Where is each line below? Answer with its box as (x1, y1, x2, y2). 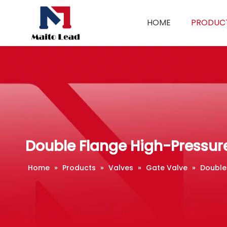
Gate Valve (146, 163, 187, 173)
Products (62, 163, 96, 173)
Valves (108, 163, 133, 173)
